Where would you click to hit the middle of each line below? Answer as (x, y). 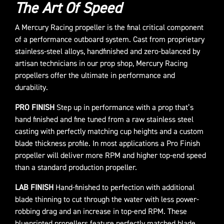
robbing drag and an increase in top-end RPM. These (101, 212)
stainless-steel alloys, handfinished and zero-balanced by (107, 52)
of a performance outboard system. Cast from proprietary (110, 40)
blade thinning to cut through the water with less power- (107, 200)
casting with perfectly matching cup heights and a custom (109, 132)
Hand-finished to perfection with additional (124, 188)
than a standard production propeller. (76, 168)
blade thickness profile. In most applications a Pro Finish (107, 144)
